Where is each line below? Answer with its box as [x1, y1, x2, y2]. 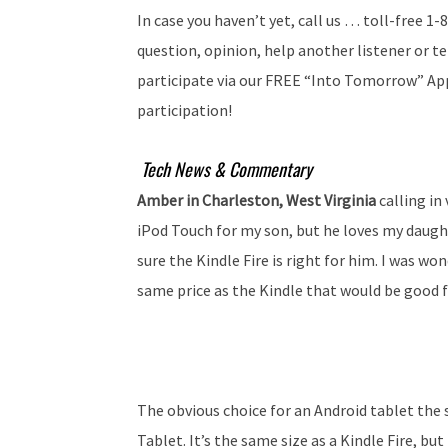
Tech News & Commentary [141, 156, 312, 182]
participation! [137, 100, 232, 120]
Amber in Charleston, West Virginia [137, 190, 379, 210]
